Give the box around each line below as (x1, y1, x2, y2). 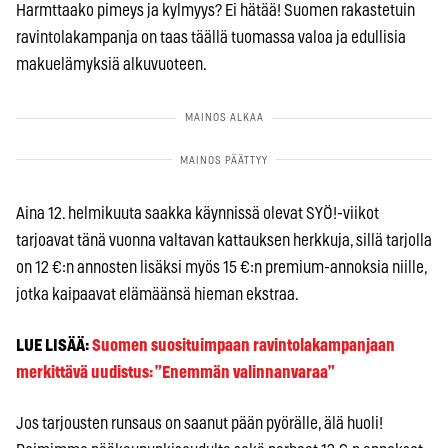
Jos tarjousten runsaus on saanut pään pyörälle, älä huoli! (16, 415, 383, 433)
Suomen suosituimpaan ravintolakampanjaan (92, 337, 395, 355)
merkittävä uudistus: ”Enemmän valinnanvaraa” (16, 364, 335, 382)
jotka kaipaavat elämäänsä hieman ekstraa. (16, 286, 299, 304)
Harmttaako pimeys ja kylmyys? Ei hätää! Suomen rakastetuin (16, 2, 415, 20)
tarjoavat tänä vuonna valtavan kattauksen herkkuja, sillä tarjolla (16, 232, 432, 250)
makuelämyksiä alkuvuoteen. (16, 56, 207, 74)
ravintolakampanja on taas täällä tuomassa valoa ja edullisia (16, 29, 406, 47)
